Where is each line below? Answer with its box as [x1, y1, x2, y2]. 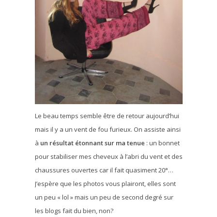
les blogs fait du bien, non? [34, 206, 113, 215]
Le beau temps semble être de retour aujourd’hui [34, 111, 179, 120]
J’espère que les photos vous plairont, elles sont [34, 179, 176, 188]
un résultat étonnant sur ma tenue [40, 138, 145, 147]
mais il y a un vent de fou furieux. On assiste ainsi [34, 124, 181, 134]
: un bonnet [144, 138, 180, 147]
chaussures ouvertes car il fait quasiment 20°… [34, 165, 173, 174]
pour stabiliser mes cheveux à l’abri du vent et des [34, 152, 183, 161]
